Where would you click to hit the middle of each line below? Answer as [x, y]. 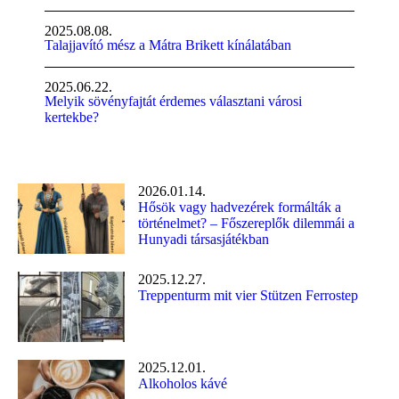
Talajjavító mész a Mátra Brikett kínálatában [168, 45]
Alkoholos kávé [183, 384]
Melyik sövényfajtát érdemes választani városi [173, 101]
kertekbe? [72, 117]
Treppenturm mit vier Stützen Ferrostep [248, 296]
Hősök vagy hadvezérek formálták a [240, 207]
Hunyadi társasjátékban [204, 239]
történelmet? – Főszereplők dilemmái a [246, 223]
